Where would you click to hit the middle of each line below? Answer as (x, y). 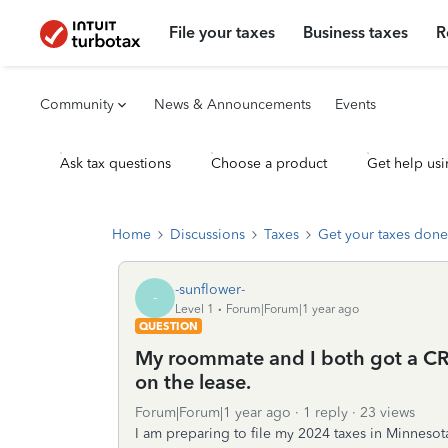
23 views (387, 412)
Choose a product (269, 163)
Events (355, 104)
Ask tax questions (115, 163)
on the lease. (193, 382)
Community (77, 104)
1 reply (325, 412)
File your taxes (222, 32)
